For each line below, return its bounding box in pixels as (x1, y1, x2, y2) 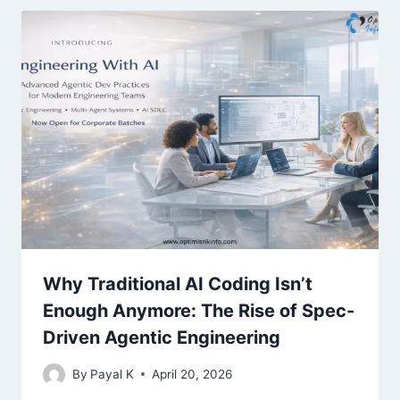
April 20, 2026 (152, 366, 233, 381)
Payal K (90, 366, 135, 381)
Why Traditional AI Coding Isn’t (43, 272, 312, 295)
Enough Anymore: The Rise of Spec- (43, 299, 354, 321)
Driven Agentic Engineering (43, 326, 280, 348)
